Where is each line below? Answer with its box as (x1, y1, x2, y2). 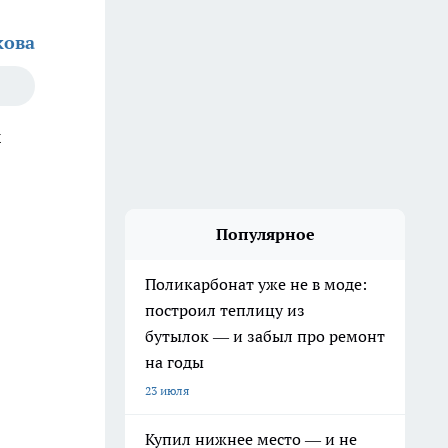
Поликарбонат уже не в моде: (145, 274, 367, 294)
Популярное (215, 224, 315, 244)
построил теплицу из (145, 300, 305, 320)
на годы (145, 352, 204, 372)
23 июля (145, 383, 189, 398)
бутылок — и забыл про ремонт (145, 326, 385, 346)
